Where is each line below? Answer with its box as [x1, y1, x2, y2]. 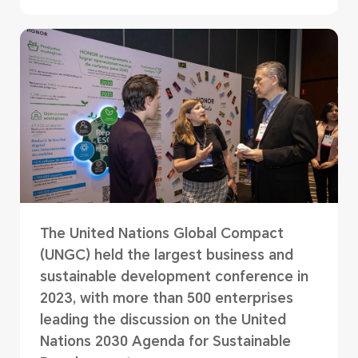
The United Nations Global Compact [39, 225, 284, 241]
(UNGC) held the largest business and [39, 246, 293, 263]
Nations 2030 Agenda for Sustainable [39, 332, 291, 349]
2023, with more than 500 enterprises [39, 289, 293, 306]
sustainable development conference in [39, 268, 308, 284]
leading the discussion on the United [39, 311, 286, 328]
